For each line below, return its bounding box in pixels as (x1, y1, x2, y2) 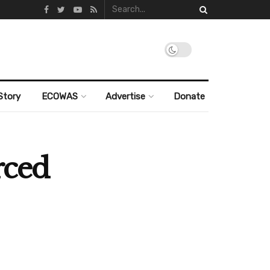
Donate (173, 91, 205, 102)
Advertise (105, 91, 146, 102)
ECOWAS (41, 91, 78, 102)
